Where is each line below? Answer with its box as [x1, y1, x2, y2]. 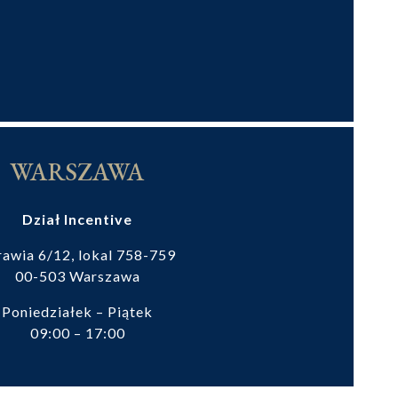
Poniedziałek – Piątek [2, 303, 153, 320]
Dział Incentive [22, 211, 132, 227]
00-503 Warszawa [14, 267, 140, 284]
